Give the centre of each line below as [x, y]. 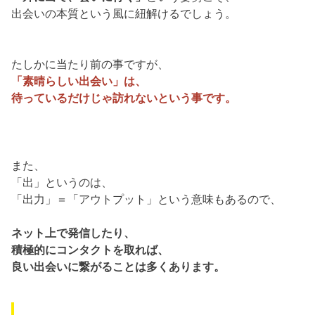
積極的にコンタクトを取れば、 [90, 250]
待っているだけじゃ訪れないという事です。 [124, 98]
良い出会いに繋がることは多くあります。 [118, 267]
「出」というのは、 [62, 182]
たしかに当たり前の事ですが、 [90, 64]
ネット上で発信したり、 [73, 233]
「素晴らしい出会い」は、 [79, 81]
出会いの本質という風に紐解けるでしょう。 [124, 14]
